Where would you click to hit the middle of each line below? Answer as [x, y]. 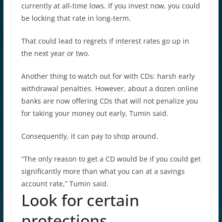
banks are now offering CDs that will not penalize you [110, 101]
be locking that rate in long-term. [76, 18]
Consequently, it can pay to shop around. [89, 136]
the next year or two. [55, 53]
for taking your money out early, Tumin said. [95, 113]
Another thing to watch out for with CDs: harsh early [108, 76]
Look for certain [80, 200]
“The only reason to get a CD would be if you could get [111, 159]
